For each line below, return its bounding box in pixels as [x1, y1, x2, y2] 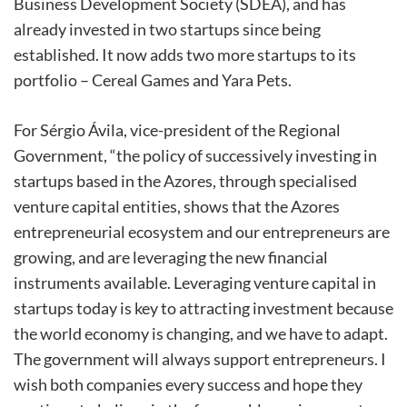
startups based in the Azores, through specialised [14, 171, 357, 192]
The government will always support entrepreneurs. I [14, 349, 386, 370]
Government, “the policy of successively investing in [14, 145, 377, 166]
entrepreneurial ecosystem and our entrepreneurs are [14, 222, 390, 243]
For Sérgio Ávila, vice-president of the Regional [14, 120, 341, 141]
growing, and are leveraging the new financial [14, 247, 328, 268]
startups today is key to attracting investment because [14, 298, 393, 319]
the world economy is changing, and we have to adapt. [14, 323, 388, 344]
